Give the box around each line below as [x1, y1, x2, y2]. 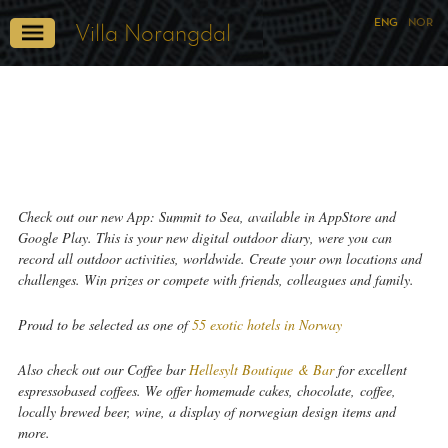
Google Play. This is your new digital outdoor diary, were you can [17, 228, 392, 247]
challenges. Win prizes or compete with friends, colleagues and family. [17, 270, 414, 289]
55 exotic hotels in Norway [191, 315, 342, 334]
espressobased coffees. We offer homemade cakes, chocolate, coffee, [17, 381, 396, 400]
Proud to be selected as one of [17, 315, 192, 334]
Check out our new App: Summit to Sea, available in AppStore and [17, 207, 396, 226]
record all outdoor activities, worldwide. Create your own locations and [17, 249, 422, 268]
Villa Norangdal [75, 18, 231, 47]
